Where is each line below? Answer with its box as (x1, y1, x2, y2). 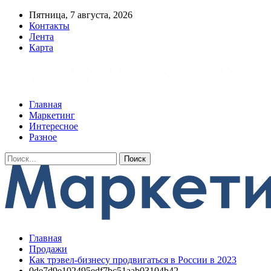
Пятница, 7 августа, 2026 (29, 10, 132, 20)
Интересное (29, 121, 78, 131)
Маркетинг (29, 110, 75, 120)
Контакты (29, 21, 70, 31)
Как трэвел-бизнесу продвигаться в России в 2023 (29, 255, 237, 265)
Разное (29, 132, 57, 142)
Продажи (29, 244, 67, 254)
